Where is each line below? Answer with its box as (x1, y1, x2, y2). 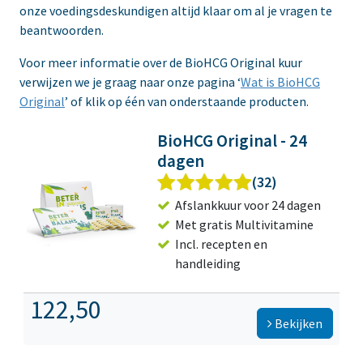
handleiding (175, 255, 241, 272)
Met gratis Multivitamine (175, 216, 314, 233)
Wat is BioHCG (241, 74, 320, 91)
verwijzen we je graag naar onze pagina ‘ (19, 74, 241, 91)
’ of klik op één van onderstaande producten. (65, 93, 309, 110)
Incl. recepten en (175, 236, 268, 253)
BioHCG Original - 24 (157, 130, 308, 152)
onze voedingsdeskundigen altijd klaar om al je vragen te (19, 2, 332, 19)
